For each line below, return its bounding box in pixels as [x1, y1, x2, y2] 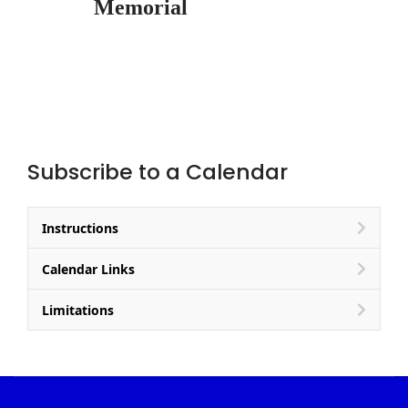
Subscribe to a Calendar [27, 156, 288, 187]
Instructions [42, 219, 118, 237]
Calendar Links [42, 260, 135, 278]
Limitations [42, 301, 114, 319]
